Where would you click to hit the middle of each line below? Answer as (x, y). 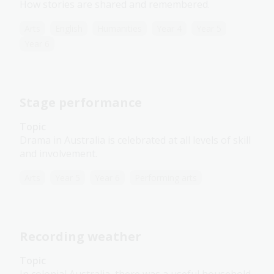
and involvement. (60, 154)
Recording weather (80, 237)
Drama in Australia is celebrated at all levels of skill (135, 140)
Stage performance (81, 103)
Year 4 (169, 29)
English (69, 29)
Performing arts (166, 178)
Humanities (120, 29)
